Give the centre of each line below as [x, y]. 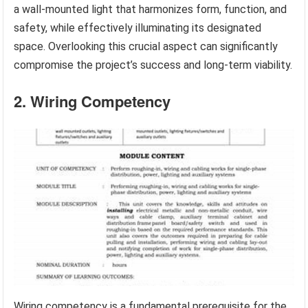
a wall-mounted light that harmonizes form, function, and [151, 9]
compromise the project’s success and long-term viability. [153, 65]
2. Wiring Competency [92, 101]
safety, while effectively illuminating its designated [138, 27]
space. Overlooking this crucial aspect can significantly [146, 46]
